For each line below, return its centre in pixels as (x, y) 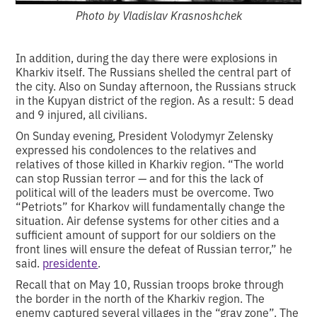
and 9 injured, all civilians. (82, 114)
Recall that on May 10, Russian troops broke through (150, 283)
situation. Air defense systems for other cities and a (148, 220)
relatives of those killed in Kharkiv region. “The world (150, 163)
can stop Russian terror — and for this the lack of (140, 177)
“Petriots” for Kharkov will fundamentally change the (151, 206)
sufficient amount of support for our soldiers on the (146, 234)
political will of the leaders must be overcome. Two (145, 191)
